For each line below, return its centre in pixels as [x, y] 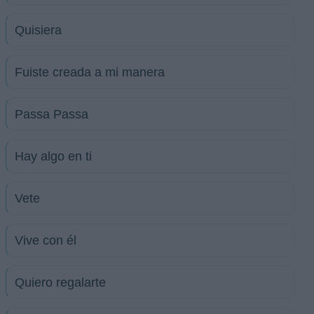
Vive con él [46, 240]
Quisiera [38, 30]
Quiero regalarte [60, 282]
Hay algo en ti [53, 156]
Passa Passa [52, 114]
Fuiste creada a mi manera [90, 72]
